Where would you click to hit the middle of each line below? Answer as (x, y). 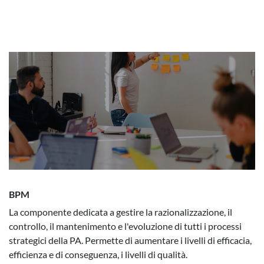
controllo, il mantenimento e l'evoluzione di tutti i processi (125, 226)
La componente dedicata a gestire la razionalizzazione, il (121, 212)
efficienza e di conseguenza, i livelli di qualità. (98, 254)
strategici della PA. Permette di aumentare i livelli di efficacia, (130, 240)
